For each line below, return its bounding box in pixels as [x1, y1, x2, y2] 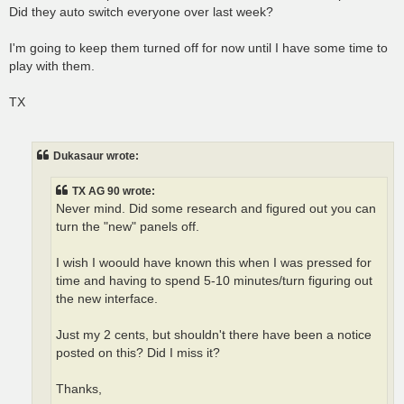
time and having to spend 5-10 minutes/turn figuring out [56, 274, 372, 289]
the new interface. [56, 292, 158, 307]
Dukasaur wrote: [53, 149, 139, 162]
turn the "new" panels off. [56, 220, 199, 234]
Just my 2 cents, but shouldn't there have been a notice [56, 328, 372, 343]
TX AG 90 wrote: [72, 185, 155, 198]
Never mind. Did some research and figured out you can [56, 202, 376, 216]
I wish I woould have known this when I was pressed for [56, 256, 372, 271]
